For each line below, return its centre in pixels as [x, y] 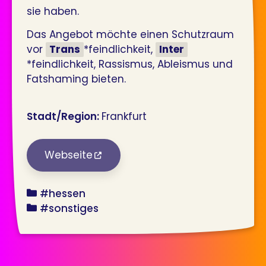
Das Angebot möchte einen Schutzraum [130, 34]
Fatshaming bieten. [76, 79]
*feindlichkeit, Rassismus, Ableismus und [130, 64]
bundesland [57, 193]
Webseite [69, 155]
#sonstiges [69, 209]
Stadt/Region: [64, 117]
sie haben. [53, 11]
